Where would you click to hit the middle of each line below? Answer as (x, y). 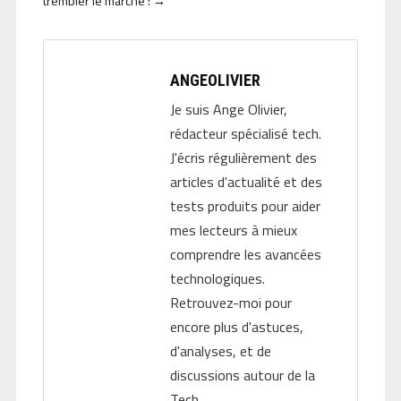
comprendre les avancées (246, 255)
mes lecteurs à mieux (234, 230)
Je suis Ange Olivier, (229, 110)
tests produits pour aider (245, 206)
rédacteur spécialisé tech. (246, 134)
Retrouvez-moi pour (231, 303)
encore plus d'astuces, (237, 327)
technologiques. (218, 279)
